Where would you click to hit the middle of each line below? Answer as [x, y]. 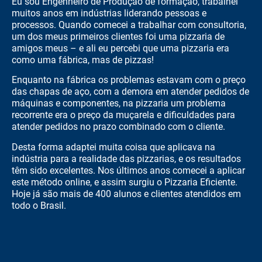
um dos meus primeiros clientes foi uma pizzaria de [118, 36]
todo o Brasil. [39, 205]
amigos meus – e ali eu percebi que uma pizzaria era [120, 48]
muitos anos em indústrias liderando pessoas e [109, 13]
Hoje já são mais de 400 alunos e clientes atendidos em [126, 194]
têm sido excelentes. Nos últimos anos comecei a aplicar [128, 170]
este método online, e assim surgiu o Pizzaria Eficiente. [125, 182]
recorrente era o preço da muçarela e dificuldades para [123, 115]
